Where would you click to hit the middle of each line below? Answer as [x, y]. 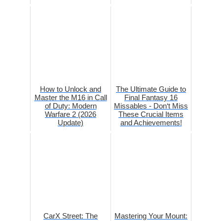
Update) [71, 122]
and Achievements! [151, 122]
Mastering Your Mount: [151, 216]
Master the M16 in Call [71, 97]
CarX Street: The [71, 216]
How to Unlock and [71, 89]
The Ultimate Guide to [151, 89]
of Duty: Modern [71, 106]
